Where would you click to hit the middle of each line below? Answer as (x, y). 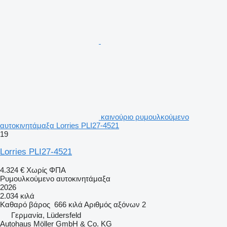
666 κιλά (68, 204)
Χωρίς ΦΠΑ (46, 170)
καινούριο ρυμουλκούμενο (145, 117)
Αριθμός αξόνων (112, 204)
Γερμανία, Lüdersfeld (46, 215)
